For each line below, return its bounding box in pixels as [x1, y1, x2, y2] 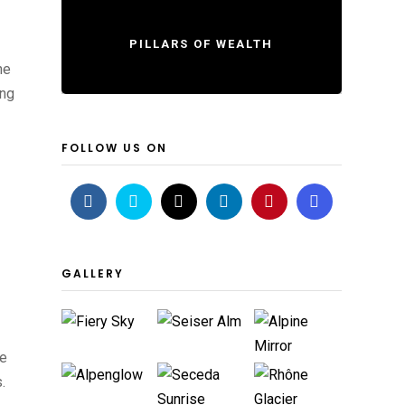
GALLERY [61, 266, 124, 281]
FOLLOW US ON [61, 140, 167, 155]
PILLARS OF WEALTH [129, 37, 274, 51]
